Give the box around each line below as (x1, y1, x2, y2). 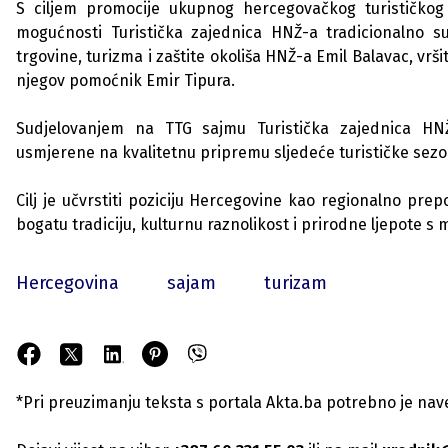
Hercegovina (16, 271, 119, 294)
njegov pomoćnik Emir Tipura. (16, 70, 235, 90)
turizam (264, 271, 327, 294)
